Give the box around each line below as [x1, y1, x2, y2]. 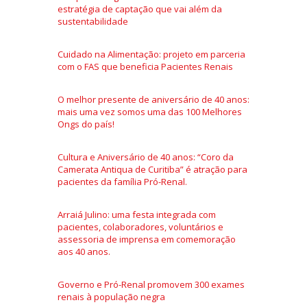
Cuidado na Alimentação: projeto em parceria [58, 47, 245, 60]
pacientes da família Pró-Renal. [58, 175, 187, 188]
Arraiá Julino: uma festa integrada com [58, 208, 216, 221]
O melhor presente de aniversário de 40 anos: [58, 93, 249, 106]
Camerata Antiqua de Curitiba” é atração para [58, 162, 247, 175]
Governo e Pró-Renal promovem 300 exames [58, 278, 245, 291]
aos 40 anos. [58, 245, 110, 258]
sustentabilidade [58, 14, 128, 27]
